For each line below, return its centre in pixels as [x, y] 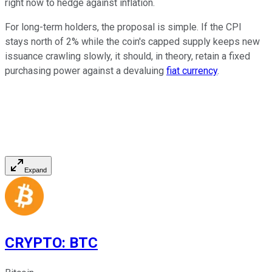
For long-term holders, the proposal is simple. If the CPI [123, 27]
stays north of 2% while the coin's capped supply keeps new [132, 42]
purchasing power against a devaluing [86, 71]
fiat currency [192, 71]
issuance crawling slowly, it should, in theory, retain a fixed [127, 56]
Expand [36, 170]
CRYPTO [33, 243]
